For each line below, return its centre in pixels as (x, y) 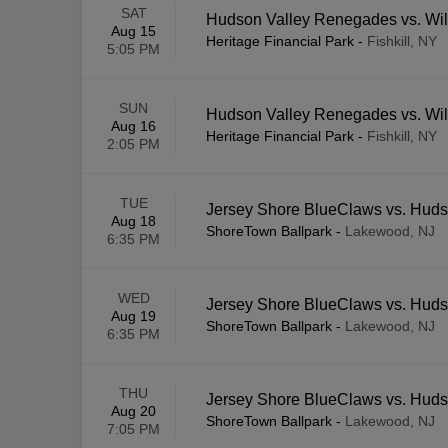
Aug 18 (133, 221)
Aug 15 (133, 31)
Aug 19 (133, 316)
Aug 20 (133, 411)
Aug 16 (133, 126)
